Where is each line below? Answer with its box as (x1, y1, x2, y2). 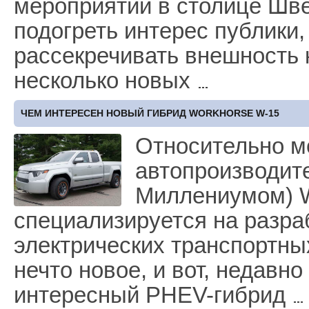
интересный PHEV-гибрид (14, 282, 292, 308)
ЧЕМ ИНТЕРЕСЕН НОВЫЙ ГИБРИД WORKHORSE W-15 (21, 108, 279, 119)
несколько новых (14, 68, 197, 93)
